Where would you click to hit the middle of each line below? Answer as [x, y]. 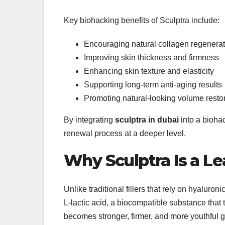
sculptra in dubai [147, 120]
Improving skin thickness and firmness [151, 58]
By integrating [89, 120]
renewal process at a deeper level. [125, 134]
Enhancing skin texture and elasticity [149, 71]
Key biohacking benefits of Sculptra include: [142, 21]
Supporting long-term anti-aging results [153, 85]
